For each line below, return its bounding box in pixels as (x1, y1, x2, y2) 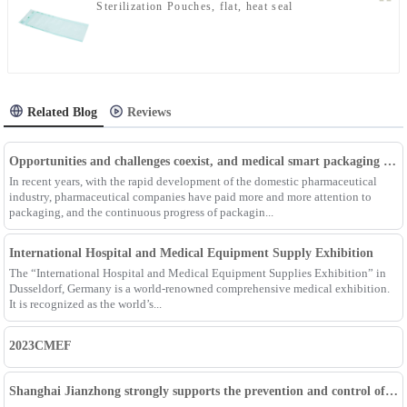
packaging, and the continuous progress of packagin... (8, 204, 273, 219)
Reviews (127, 105, 172, 120)
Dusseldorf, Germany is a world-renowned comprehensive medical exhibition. (8, 282, 390, 296)
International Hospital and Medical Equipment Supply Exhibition (8, 246, 373, 261)
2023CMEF (8, 338, 72, 352)
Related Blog (27, 105, 98, 120)
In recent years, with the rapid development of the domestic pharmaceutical (8, 174, 377, 188)
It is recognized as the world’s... (8, 297, 162, 312)
